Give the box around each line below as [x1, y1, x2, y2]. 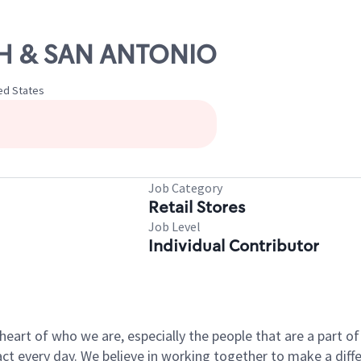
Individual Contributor [148, 235, 319, 256]
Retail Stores [148, 197, 245, 218]
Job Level [148, 218, 201, 234]
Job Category [148, 180, 222, 196]
